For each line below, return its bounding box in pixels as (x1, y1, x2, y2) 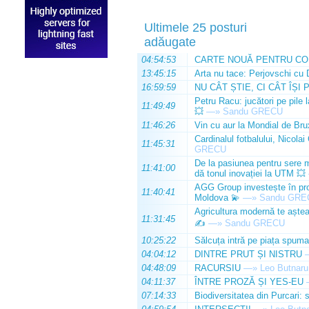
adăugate (144, 35, 196, 49)
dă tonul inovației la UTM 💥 (195, 168, 306, 179)
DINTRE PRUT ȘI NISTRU (195, 249, 302, 259)
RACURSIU (195, 263, 241, 273)
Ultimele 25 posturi (144, 21, 247, 34)
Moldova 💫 (195, 192, 240, 203)
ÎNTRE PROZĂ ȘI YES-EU (195, 277, 303, 287)
